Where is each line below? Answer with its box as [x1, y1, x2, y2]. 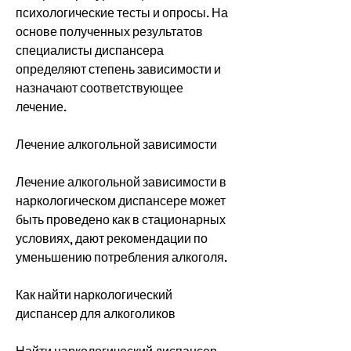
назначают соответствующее [16, 78, 183, 97]
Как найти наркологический [16, 285, 172, 304]
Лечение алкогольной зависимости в [16, 172, 226, 191]
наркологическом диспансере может [16, 191, 226, 210]
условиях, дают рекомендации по [16, 229, 208, 248]
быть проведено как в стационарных [16, 210, 226, 229]
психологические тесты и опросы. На [16, 3, 228, 22]
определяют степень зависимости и [16, 60, 221, 78]
